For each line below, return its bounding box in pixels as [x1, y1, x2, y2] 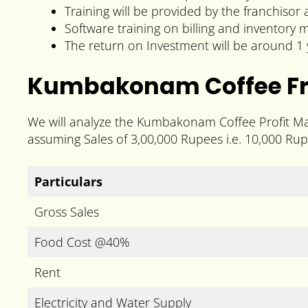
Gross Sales [34, 203, 99, 220]
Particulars [34, 173, 102, 190]
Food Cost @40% [34, 233, 130, 250]
